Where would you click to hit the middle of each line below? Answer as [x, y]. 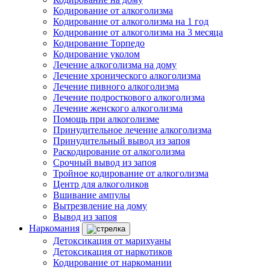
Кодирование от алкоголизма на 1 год [131, 21]
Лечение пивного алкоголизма [116, 86]
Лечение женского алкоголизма [118, 108]
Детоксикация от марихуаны [112, 241]
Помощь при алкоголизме [106, 119]
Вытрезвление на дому [100, 206]
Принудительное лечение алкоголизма [132, 130]
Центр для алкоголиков [101, 184]
